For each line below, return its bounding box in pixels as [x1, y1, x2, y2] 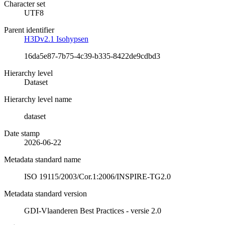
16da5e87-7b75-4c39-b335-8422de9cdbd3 [24, 51, 160, 60]
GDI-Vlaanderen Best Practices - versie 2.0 [24, 206, 161, 215]
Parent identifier [4, 25, 54, 34]
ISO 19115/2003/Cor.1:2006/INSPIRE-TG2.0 [24, 172, 171, 181]
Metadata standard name [4, 155, 81, 164]
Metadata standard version [4, 189, 87, 198]
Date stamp [4, 129, 40, 138]
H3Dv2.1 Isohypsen [24, 34, 88, 43]
